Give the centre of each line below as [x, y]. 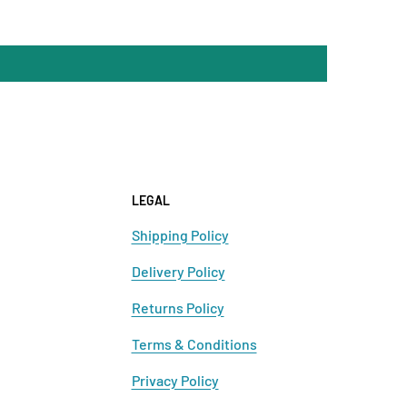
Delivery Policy [178, 271]
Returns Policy [178, 308]
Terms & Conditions [194, 344]
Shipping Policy [180, 234]
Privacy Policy [175, 381]
